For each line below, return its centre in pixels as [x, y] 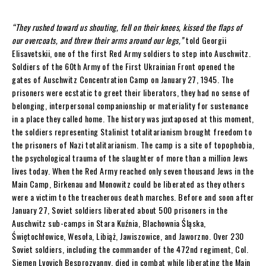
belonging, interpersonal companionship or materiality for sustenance [130, 105]
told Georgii [205, 40]
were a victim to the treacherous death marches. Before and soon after [133, 197]
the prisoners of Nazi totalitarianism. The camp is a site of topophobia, [133, 144]
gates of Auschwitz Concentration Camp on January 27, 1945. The [123, 79]
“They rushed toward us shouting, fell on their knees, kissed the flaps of [127, 27]
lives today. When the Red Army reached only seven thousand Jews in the [133, 170]
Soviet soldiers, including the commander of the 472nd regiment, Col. [130, 249]
